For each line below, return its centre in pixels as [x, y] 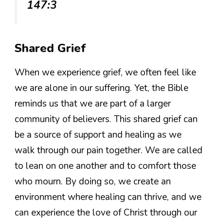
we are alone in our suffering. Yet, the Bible [101, 88]
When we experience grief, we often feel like [105, 72]
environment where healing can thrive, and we [108, 197]
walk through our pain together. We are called [109, 150]
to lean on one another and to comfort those [105, 166]
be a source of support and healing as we [98, 135]
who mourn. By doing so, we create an [93, 181]
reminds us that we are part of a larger [93, 103]
